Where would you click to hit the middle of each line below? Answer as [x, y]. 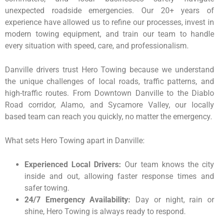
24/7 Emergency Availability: [78, 199]
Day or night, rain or [173, 199]
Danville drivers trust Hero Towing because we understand [109, 69]
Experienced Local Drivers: [73, 164]
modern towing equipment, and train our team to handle [109, 34]
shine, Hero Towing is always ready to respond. [105, 211]
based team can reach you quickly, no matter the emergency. [109, 116]
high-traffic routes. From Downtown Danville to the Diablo [109, 93]
